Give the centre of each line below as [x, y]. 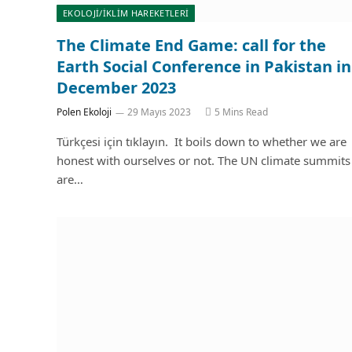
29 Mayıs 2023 [159, 112]
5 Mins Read [241, 112]
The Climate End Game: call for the [191, 45]
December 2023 [116, 87]
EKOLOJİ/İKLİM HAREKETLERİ [126, 13]
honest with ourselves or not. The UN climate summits [203, 160]
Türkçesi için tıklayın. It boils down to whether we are [202, 141]
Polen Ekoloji [84, 112]
